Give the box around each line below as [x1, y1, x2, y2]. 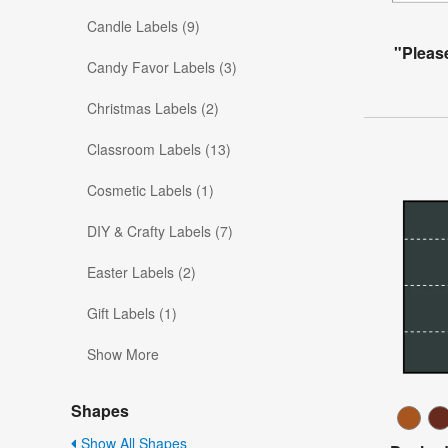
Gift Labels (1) [87, 303, 177, 324]
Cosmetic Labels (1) [87, 180, 214, 201]
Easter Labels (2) [87, 262, 196, 283]
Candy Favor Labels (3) [87, 57, 237, 78]
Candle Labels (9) [87, 16, 200, 37]
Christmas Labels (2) [87, 98, 219, 119]
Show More [87, 344, 159, 365]
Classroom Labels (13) [87, 139, 231, 160]
